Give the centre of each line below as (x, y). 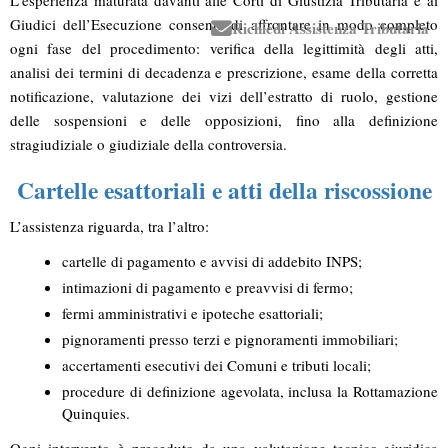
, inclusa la (316, 390)
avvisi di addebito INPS (284, 260)
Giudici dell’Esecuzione (86, 23)
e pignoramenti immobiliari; (309, 338)
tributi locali (329, 364)
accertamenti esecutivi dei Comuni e (177, 364)
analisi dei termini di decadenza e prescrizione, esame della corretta (224, 71)
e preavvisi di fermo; (287, 286)
